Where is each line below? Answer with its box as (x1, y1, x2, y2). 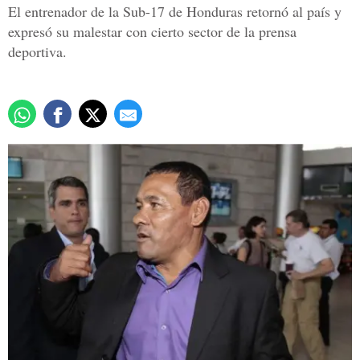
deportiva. (8, 42, 67, 62)
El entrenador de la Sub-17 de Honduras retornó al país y (8, 2, 342, 22)
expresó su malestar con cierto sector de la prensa (8, 22, 297, 42)
